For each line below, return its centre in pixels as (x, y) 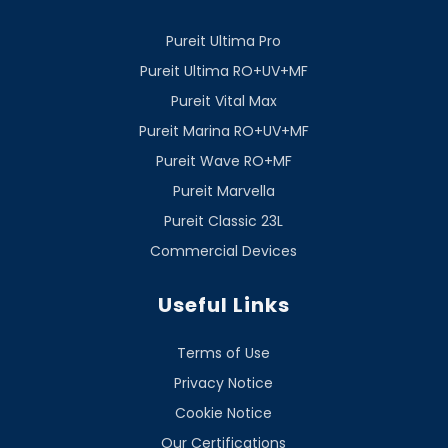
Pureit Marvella (223, 190)
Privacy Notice (224, 382)
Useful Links (223, 304)
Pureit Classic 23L (224, 220)
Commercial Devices (224, 250)
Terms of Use (224, 352)
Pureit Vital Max (223, 100)
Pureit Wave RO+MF (223, 160)
